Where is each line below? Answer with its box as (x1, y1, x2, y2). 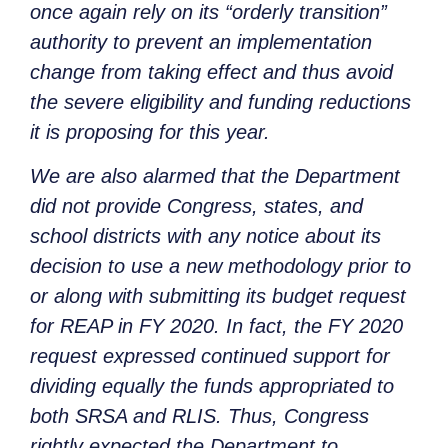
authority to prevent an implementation (30, 31, 372, 54)
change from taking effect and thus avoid (30, 61, 393, 84)
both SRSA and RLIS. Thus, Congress (30, 405, 369, 428)
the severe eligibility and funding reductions (30, 91, 411, 114)
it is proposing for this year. (30, 121, 276, 144)
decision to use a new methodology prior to (30, 255, 411, 278)
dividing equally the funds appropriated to (30, 375, 394, 398)
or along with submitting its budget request (30, 285, 406, 308)
